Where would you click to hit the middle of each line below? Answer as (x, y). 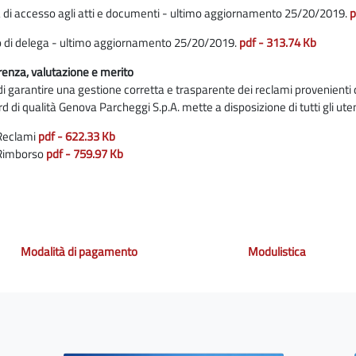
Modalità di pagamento (79, 252)
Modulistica (277, 252)
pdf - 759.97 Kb (85, 154)
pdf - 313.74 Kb (278, 43)
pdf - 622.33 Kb (77, 137)
